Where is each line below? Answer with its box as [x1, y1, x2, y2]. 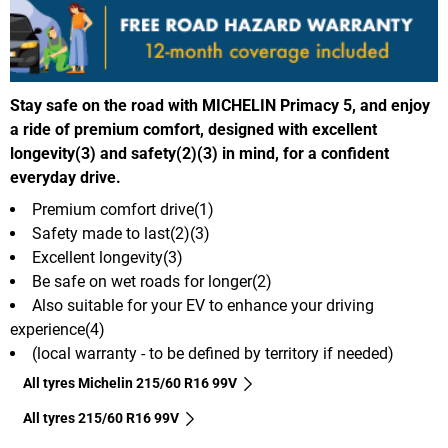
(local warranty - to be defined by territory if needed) [32, 344, 394, 364]
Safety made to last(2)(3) [32, 224, 210, 244]
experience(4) [10, 320, 105, 340]
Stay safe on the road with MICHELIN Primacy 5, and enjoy [10, 96, 430, 116]
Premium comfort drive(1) [32, 200, 214, 220]
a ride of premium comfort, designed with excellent [10, 120, 377, 140]
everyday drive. [10, 168, 121, 188]
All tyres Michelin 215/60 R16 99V [23, 375, 237, 392]
